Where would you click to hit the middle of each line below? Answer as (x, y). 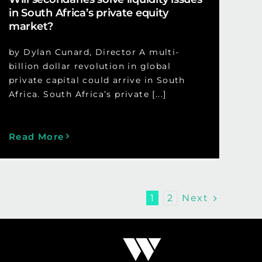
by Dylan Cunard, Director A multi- (94, 52)
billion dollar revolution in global (89, 66)
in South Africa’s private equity (88, 13)
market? (31, 26)
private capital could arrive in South (97, 80)
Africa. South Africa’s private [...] (87, 94)
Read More (36, 136)
